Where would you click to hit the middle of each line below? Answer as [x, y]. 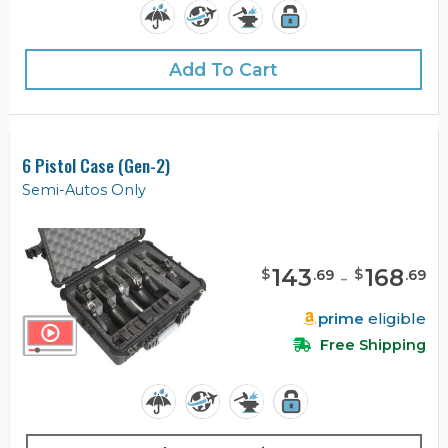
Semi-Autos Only [84, 190]
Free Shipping [371, 344]
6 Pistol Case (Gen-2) [96, 165]
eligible [395, 318]
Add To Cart [223, 70]
